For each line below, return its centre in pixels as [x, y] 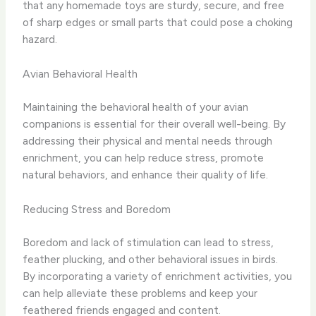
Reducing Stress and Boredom [97, 209]
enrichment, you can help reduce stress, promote [144, 158]
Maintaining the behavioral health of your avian [136, 107]
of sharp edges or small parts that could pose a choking [158, 23]
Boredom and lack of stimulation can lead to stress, [148, 243]
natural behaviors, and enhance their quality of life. [146, 175]
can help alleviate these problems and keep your [140, 293]
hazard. [40, 39]
